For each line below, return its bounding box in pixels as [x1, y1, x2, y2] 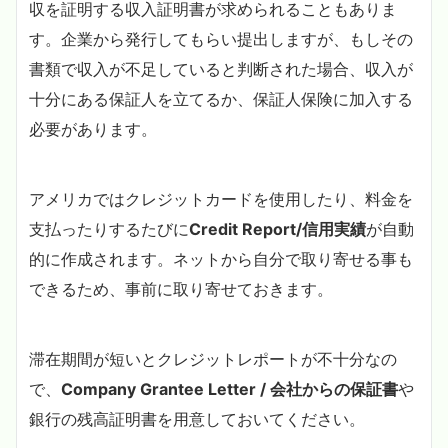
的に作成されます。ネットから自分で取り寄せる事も [29, 248, 413, 269]
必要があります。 [29, 118, 157, 139]
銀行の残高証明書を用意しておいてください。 [29, 408, 365, 429]
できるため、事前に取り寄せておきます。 [29, 278, 333, 299]
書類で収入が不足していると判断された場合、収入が [29, 58, 413, 79]
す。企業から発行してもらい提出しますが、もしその [29, 28, 413, 49]
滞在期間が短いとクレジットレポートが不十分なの [29, 348, 397, 369]
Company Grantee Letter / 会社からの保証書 [61, 378, 398, 399]
